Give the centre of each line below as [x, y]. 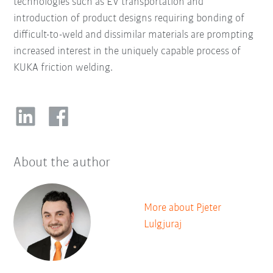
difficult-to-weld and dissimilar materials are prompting [134, 35]
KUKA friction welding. [63, 68]
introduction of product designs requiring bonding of [129, 18]
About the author [62, 163]
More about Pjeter [183, 208]
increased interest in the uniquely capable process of [127, 51]
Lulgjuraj [163, 224]
